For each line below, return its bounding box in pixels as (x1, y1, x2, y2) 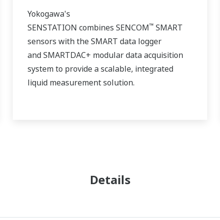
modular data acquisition (90, 50, 183, 61)
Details (89, 171, 131, 188)
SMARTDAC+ (43, 50, 91, 61)
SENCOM (115, 22, 149, 33)
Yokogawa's (27, 8, 70, 20)
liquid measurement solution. (27, 77, 137, 88)
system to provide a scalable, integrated (27, 63, 173, 75)
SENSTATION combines (27, 22, 116, 33)
